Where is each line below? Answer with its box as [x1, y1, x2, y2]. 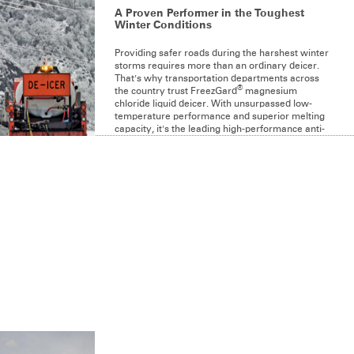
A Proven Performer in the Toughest [115, 7, 304, 19]
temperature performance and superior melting [115, 111, 325, 122]
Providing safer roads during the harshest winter [115, 48, 329, 58]
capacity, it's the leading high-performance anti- [115, 124, 325, 134]
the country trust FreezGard [115, 86, 237, 96]
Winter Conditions [115, 19, 212, 31]
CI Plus [76, 296, 107, 306]
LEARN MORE [115, 209, 198, 222]
